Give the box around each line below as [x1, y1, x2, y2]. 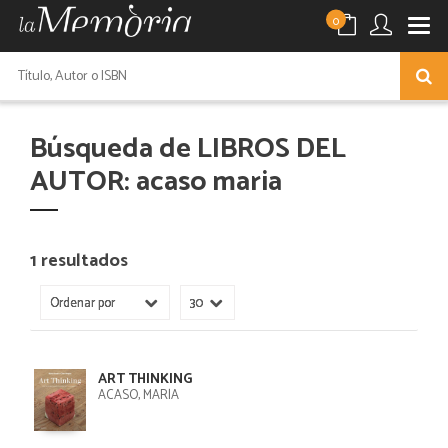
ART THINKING [97, 368, 193, 391]
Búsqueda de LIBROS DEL [30, 126, 346, 172]
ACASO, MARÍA [97, 385, 179, 406]
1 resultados [30, 246, 128, 276]
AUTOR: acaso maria [30, 159, 282, 205]
